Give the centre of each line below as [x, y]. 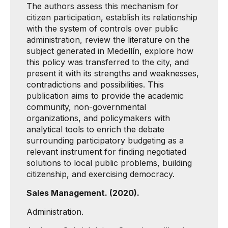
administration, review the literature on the [108, 40]
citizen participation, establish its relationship [112, 17]
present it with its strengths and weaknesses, [113, 73]
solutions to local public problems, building [109, 163]
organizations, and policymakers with [98, 118]
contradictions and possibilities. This [95, 84]
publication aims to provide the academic [105, 96]
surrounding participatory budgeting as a [105, 140]
